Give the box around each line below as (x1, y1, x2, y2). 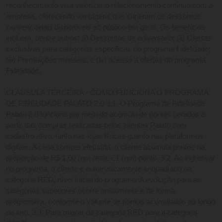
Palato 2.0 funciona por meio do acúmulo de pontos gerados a (6, 111, 205, 119)
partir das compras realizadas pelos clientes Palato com (6, 121, 187, 130)
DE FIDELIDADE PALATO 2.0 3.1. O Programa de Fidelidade (6, 100, 205, 108)
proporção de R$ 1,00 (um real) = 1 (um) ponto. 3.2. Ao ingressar (6, 154, 215, 163)
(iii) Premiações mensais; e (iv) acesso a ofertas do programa (6, 56, 206, 64)
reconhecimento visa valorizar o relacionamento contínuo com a (6, 1, 213, 10)
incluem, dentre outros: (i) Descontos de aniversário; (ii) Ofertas (6, 34, 211, 43)
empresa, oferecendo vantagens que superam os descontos (6, 12, 201, 21)
